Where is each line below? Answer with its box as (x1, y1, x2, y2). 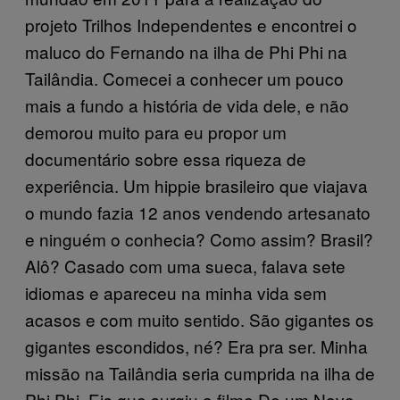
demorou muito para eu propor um (25, 119, 287, 144)
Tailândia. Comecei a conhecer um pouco (25, 65, 344, 90)
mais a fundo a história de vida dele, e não (25, 92, 349, 117)
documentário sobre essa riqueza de (25, 146, 306, 171)
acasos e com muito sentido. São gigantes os (25, 306, 374, 331)
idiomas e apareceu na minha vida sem (25, 279, 327, 304)
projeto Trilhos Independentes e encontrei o (25, 12, 357, 37)
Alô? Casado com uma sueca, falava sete (25, 253, 346, 278)
